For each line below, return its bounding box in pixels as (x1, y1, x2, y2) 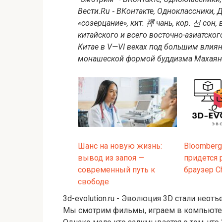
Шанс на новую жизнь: (78, 141, 162, 151)
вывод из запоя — (78, 153, 144, 163)
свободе (78, 176, 109, 186)
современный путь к (78, 165, 155, 174)
